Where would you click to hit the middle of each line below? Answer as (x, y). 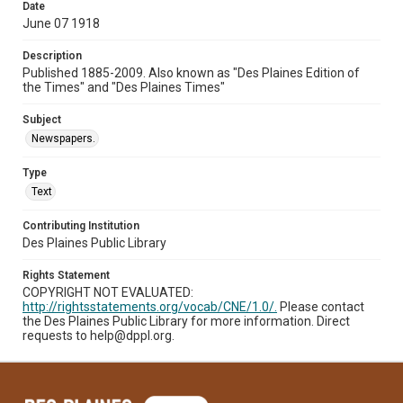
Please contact (321, 306)
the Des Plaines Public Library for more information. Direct (186, 321)
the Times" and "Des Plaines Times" (124, 87)
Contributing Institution (81, 225)
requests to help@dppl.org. (99, 335)
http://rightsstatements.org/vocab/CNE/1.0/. (150, 306)
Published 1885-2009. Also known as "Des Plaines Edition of (191, 72)
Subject (42, 119)
